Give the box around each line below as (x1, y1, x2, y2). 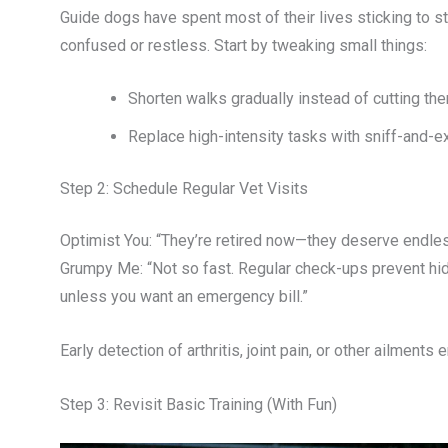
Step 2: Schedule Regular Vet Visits (60, 179, 308, 199)
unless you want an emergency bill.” (60, 287, 308, 307)
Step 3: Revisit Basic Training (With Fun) (60, 394, 337, 414)
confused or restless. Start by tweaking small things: (60, 35, 427, 55)
